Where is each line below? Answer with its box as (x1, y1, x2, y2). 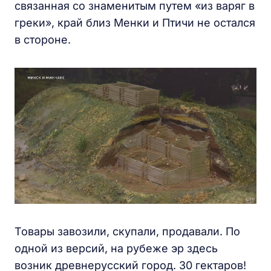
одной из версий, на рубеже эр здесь (15, 242, 218, 255)
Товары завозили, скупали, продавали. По (15, 225, 240, 238)
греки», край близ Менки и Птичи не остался (15, 16, 255, 30)
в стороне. (15, 33, 71, 47)
